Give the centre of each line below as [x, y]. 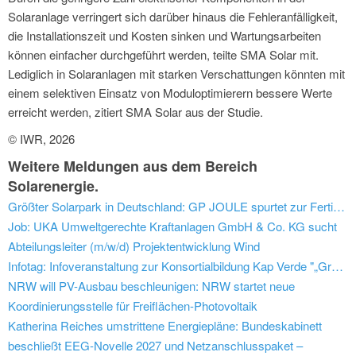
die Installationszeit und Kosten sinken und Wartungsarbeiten [164, 36]
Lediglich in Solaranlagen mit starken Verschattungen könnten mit [176, 74]
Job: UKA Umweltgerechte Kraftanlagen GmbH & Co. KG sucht [172, 226]
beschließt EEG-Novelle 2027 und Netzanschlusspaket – [155, 346]
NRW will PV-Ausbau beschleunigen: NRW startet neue [151, 286]
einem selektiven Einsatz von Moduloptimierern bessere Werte [170, 93]
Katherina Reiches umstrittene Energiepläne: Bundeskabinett [165, 326]
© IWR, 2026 [41, 139]
